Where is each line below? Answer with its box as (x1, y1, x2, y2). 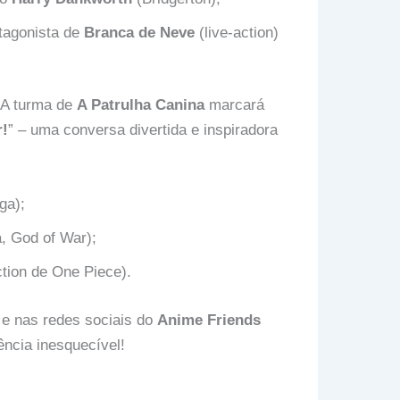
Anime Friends (156, 311, 261, 329)
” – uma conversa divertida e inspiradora (7, 121, 278, 139)
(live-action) (194, 23, 279, 41)
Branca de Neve (83, 23, 195, 41)
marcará (204, 96, 264, 114)
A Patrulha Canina (76, 96, 204, 114)
